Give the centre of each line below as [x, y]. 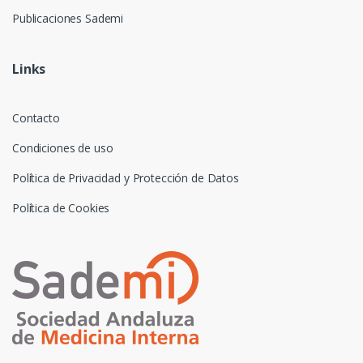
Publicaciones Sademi [68, 19]
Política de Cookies [61, 208]
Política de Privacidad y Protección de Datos [126, 178]
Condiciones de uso [63, 148]
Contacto [36, 118]
